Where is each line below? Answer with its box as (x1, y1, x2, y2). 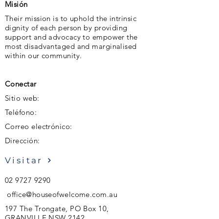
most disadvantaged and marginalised (5, 42, 137, 51)
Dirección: (5, 136, 40, 145)
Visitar (5, 155, 43, 165)
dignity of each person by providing (5, 23, 128, 32)
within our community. (5, 51, 82, 60)
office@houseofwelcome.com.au (7, 190, 118, 199)
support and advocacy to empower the (5, 32, 138, 42)
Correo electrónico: (5, 122, 72, 131)
